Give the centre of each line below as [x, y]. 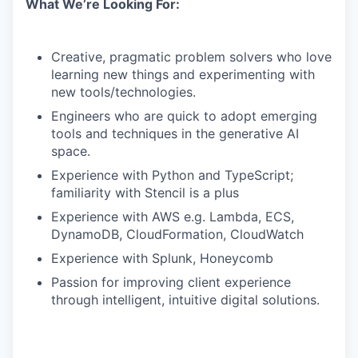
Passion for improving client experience [171, 282]
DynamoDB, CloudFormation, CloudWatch [177, 234]
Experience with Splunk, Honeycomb [162, 258]
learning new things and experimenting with [183, 74]
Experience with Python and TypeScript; [172, 175]
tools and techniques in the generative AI [175, 133]
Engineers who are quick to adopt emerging [184, 116]
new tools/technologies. [123, 92]
